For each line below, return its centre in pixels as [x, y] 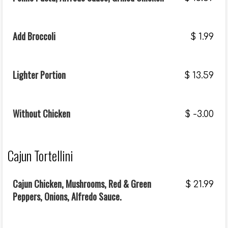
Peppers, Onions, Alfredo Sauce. [67, 196]
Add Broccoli [34, 36]
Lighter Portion [39, 75]
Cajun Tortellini [40, 155]
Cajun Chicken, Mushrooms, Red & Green [82, 184]
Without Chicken [41, 113]
